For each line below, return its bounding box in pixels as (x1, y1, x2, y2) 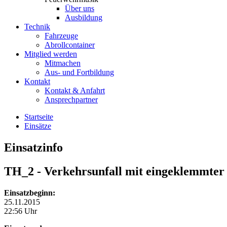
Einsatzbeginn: (4, 188, 55, 197)
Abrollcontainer (45, 41, 95, 49)
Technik (24, 22, 50, 31)
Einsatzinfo (4, 140, 63, 154)
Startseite (24, 112, 53, 121)
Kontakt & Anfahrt (45, 86, 105, 95)
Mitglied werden (24, 50, 77, 58)
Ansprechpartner (45, 95, 98, 104)
